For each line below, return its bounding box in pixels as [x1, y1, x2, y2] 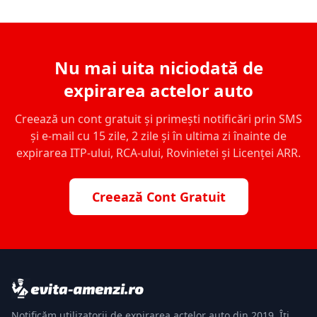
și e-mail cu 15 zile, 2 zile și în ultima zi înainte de [30, 127, 287, 144]
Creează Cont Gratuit [91, 188, 226, 205]
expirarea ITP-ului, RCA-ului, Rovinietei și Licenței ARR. [16, 144, 301, 161]
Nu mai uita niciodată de [54, 55, 263, 79]
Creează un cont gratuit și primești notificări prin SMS [15, 110, 302, 127]
